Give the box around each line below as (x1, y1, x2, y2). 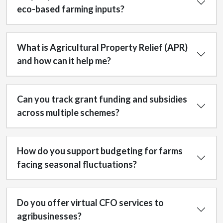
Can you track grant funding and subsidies (17, 94, 187, 105)
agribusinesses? (17, 211, 82, 222)
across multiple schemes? (17, 107, 119, 118)
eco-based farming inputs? (17, 3, 124, 14)
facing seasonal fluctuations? (17, 159, 137, 170)
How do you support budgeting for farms (17, 145, 183, 156)
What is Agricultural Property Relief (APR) (17, 42, 188, 53)
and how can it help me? (17, 55, 111, 66)
